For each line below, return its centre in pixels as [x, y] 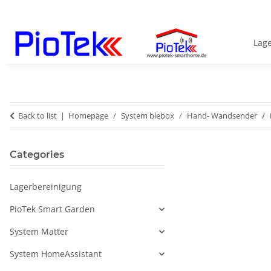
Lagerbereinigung [46, 187]
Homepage [88, 116]
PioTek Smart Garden [52, 209]
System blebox [148, 116]
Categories [37, 155]
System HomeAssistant [56, 254]
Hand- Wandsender [222, 116]
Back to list [38, 116]
